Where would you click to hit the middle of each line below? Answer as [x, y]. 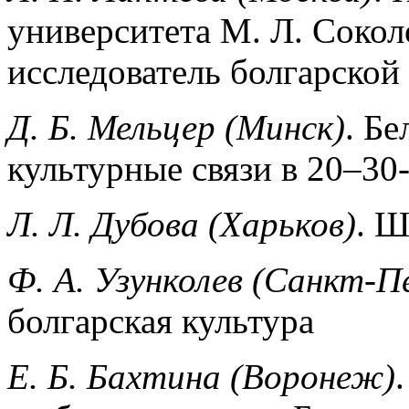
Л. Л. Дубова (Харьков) [182, 224]
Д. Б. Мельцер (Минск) [176, 127]
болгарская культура [161, 320]
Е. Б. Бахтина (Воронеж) [201, 376]
